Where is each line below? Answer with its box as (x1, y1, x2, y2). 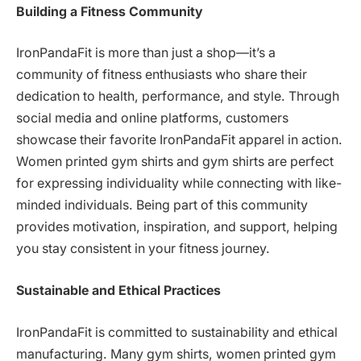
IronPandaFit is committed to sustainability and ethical (16, 324, 338, 340)
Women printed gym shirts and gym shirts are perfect (16, 154, 334, 170)
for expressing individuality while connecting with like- (16, 176, 342, 192)
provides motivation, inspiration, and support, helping (16, 219, 338, 235)
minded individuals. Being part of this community (16, 197, 308, 214)
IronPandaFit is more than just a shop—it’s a (16, 45, 276, 61)
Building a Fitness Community (16, 3, 203, 19)
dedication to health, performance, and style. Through (16, 89, 339, 105)
